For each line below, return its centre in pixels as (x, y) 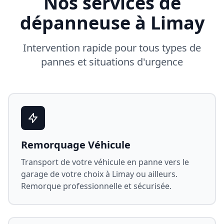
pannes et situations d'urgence (112, 62)
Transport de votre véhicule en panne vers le (105, 162)
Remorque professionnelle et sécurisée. (96, 186)
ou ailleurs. (156, 174)
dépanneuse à (85, 23)
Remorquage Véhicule (76, 145)
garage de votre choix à (66, 174)
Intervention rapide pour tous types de (112, 48)
